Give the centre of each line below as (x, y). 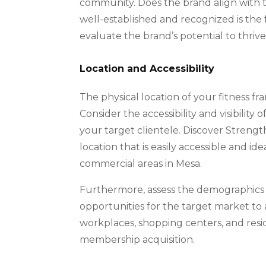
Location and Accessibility (147, 69)
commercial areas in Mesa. (141, 164)
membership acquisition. (137, 240)
